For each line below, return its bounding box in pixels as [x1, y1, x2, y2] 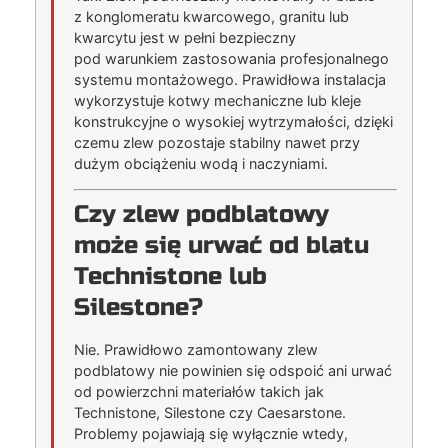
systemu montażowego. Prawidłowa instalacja [74, 71, 386, 89]
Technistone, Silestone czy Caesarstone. [74, 403, 346, 421]
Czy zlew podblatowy [74, 199, 329, 229]
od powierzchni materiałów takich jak [74, 382, 324, 400]
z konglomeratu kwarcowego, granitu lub [74, 8, 349, 26]
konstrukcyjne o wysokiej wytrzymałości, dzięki [74, 113, 393, 131]
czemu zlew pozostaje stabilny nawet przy [74, 134, 360, 152]
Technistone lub [74, 261, 267, 291]
